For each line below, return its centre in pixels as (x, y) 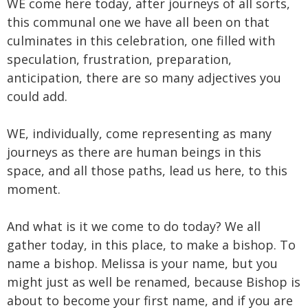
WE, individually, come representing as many (139, 133)
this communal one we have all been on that (138, 22)
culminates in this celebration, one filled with (141, 40)
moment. (34, 189)
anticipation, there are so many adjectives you (144, 77)
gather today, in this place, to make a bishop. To (151, 244)
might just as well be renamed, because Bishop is (154, 282)
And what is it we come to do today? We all (134, 226)
